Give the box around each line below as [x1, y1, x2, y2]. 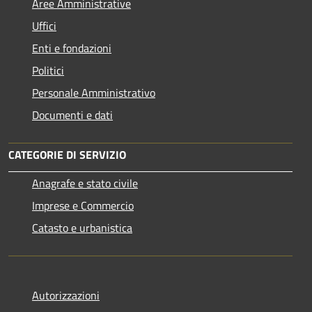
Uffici [32, 17, 56, 34]
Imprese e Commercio [32, 196, 134, 214]
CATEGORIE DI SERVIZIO [8, 146, 126, 163]
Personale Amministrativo [32, 84, 155, 101]
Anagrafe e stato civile [32, 174, 138, 192]
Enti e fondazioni [32, 39, 111, 56]
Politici [32, 61, 64, 79]
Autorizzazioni [32, 286, 100, 304]
